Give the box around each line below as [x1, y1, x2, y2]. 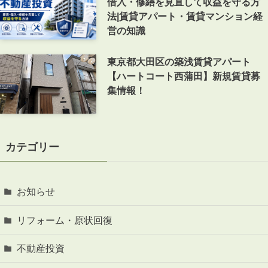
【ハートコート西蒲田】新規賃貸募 [107, 70, 261, 81]
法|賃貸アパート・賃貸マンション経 [107, 10, 263, 22]
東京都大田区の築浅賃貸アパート [107, 56, 251, 67]
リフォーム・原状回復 [17, 214, 113, 226]
